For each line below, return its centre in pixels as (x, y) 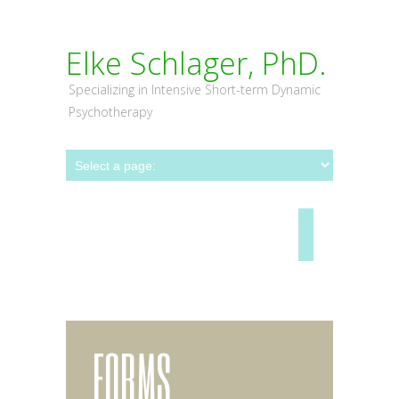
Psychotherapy (110, 112)
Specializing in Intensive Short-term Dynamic (195, 90)
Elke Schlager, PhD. (196, 63)
